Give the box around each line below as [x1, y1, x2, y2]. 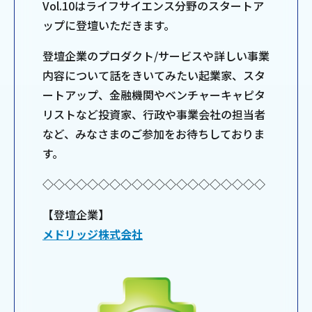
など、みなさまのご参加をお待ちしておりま [42, 125, 265, 143]
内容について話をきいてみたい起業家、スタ [42, 67, 265, 84]
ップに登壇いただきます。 [42, 17, 175, 34]
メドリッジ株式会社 [42, 226, 143, 243]
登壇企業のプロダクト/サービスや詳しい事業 [42, 47, 270, 65]
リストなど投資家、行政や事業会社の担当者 [42, 106, 265, 123]
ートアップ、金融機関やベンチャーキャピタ [42, 86, 265, 104]
